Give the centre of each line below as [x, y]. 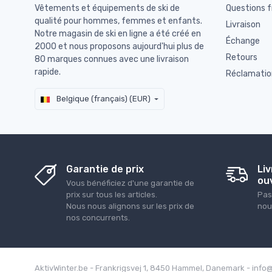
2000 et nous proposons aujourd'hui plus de [119, 46]
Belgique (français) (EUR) [103, 99]
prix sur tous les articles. [112, 195]
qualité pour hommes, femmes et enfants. [118, 21]
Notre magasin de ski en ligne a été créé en [118, 33]
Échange [243, 41]
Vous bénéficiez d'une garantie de [130, 183]
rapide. [48, 72]
